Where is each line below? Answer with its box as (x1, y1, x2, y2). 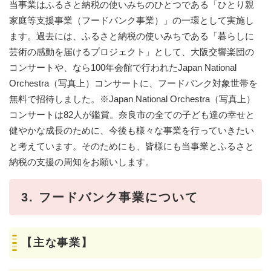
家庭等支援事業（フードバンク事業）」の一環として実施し (9, 15, 254, 25)
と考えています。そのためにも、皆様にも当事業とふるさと (9, 140, 254, 151)
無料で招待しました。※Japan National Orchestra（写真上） (9, 93, 255, 104)
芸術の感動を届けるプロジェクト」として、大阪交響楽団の (9, 46, 254, 57)
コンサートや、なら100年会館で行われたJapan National (9, 62, 237, 73)
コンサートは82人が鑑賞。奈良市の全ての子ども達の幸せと (9, 109, 255, 120)
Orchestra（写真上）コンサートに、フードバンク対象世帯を (9, 77, 258, 88)
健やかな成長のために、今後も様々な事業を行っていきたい (9, 125, 254, 135)
